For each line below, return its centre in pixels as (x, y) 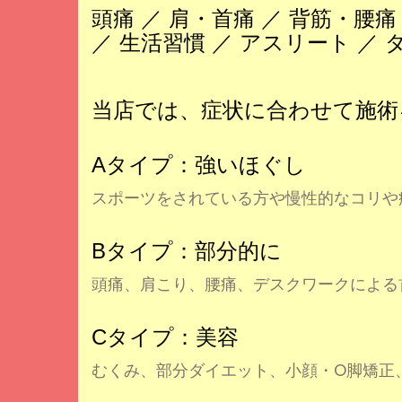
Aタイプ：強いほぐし (199, 164)
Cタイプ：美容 (165, 336)
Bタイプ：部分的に (187, 250)
